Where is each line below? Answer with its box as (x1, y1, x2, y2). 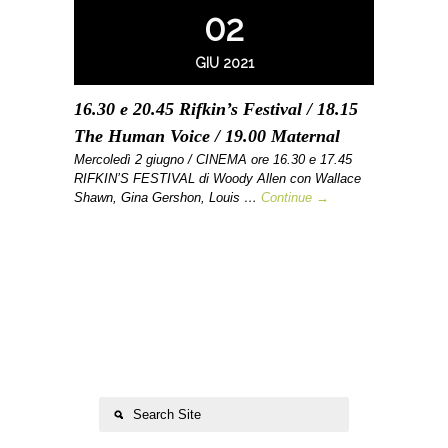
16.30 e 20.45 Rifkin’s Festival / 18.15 (74, 98, 358, 119)
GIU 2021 (194, 54, 254, 71)
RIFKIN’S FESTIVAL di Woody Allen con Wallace (74, 170, 361, 186)
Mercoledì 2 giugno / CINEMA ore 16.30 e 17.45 (74, 151, 352, 167)
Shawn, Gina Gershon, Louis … (74, 189, 261, 205)
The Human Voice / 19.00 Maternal (74, 125, 340, 146)
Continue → (261, 189, 329, 205)
